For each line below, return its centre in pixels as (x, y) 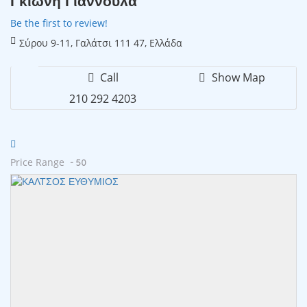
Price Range (37, 162)
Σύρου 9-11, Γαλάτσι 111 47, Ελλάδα (101, 42)
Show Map (237, 77)
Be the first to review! (59, 23)
